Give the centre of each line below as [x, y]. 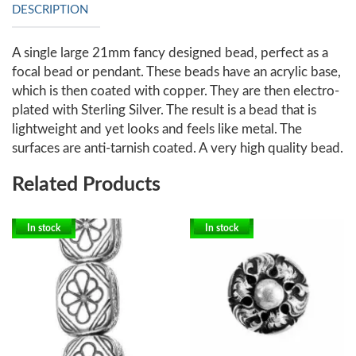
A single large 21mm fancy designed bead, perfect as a [170, 53]
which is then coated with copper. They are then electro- [176, 91]
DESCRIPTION [50, 10]
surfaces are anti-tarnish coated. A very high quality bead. [178, 149]
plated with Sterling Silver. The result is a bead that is [164, 110]
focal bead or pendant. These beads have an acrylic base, [176, 72]
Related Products [86, 185]
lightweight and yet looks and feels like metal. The [157, 130]
